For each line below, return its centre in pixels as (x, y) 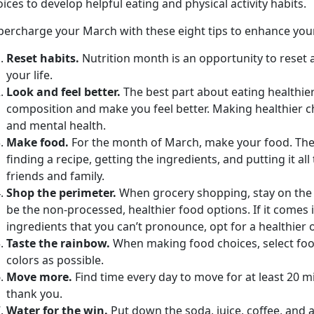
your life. (29, 75)
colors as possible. (55, 260)
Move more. (41, 277)
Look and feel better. (65, 92)
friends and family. (55, 176)
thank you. (34, 294)
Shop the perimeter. (61, 193)
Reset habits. (44, 59)
